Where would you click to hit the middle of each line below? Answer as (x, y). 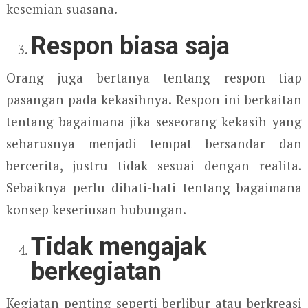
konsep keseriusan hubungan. (96, 210)
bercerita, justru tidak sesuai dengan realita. (154, 166)
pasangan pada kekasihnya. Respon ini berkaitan (154, 100)
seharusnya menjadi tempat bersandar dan (154, 144)
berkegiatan (97, 272)
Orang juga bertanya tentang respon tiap (154, 78)
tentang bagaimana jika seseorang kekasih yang (154, 122)
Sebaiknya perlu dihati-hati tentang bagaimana (154, 188)
